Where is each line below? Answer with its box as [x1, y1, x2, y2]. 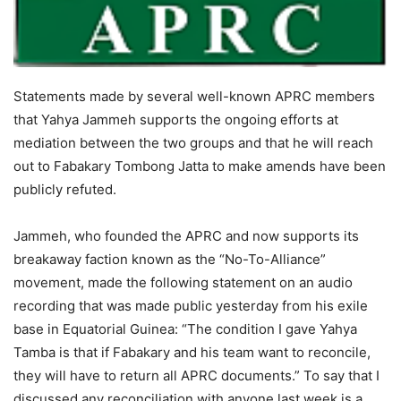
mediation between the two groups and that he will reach [13, 134, 373, 152]
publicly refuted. [13, 181, 116, 199]
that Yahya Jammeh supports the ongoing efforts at [13, 111, 338, 129]
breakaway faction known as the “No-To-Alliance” [13, 251, 326, 269]
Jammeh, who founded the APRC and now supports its [13, 227, 359, 245]
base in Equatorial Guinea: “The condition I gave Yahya [13, 320, 357, 338]
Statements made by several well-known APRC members [13, 88, 375, 106]
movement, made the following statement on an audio [13, 274, 353, 292]
